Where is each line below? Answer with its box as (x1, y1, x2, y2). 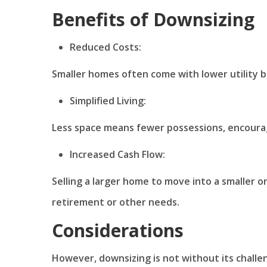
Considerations (52, 218, 184, 243)
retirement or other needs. (52, 195, 179, 209)
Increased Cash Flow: (70, 147, 165, 161)
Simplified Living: (70, 94, 146, 107)
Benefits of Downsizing (52, 7, 254, 32)
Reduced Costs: (70, 40, 141, 54)
